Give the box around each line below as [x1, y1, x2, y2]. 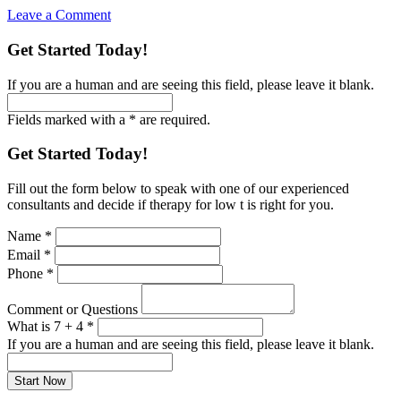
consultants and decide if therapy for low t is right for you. [7, 197, 334, 213]
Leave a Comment [7, 7, 111, 23]
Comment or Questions [7, 302, 141, 318]
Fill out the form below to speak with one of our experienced [7, 181, 349, 197]
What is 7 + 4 [7, 319, 87, 335]
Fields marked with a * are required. [7, 111, 210, 127]
